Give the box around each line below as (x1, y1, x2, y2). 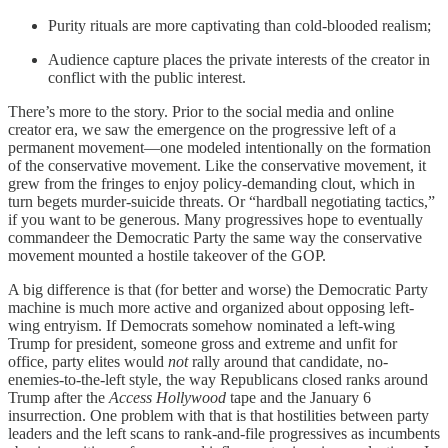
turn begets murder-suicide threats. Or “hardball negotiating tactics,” (8, 192, 435, 210)
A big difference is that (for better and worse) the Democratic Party (8, 280, 428, 298)
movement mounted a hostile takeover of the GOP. (8, 246, 326, 264)
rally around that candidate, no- (188, 352, 388, 370)
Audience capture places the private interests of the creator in (48, 50, 430, 68)
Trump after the (8, 388, 109, 406)
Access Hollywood (109, 388, 230, 406)
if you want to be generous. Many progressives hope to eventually (8, 210, 423, 228)
